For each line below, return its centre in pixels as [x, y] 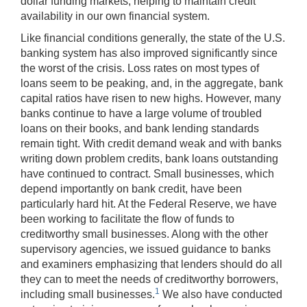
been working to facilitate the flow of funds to [127, 219]
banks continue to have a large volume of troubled [141, 113]
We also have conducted [221, 294]
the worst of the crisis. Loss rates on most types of [140, 68]
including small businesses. [88, 294]
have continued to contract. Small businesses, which [147, 173]
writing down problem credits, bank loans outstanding [149, 158]
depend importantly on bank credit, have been [131, 188]
